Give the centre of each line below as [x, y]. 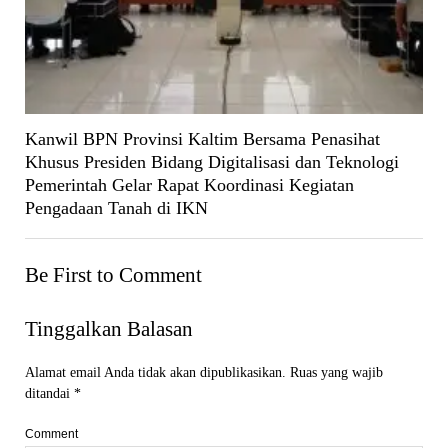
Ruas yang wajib [336, 372]
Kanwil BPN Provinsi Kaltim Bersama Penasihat [202, 138]
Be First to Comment [113, 274]
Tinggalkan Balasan [108, 328]
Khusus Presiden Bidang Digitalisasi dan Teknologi [211, 161]
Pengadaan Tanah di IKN [116, 207]
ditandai [49, 393]
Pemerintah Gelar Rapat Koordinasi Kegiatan [189, 184]
